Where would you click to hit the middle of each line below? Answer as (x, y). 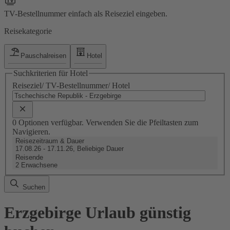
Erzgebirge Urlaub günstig (98, 213)
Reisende (29, 157)
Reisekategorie (28, 31)
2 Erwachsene (36, 165)
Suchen (33, 187)
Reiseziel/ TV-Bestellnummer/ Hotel (71, 85)
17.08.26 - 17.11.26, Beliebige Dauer (70, 148)
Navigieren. (31, 131)
